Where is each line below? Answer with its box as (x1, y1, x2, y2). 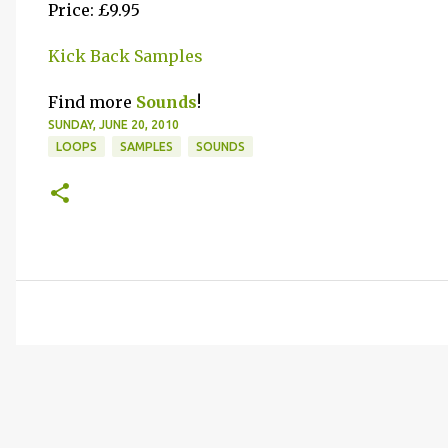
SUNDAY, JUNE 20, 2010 (48, 118, 179, 131)
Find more (48, 92, 136, 112)
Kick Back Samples (48, 46, 203, 66)
